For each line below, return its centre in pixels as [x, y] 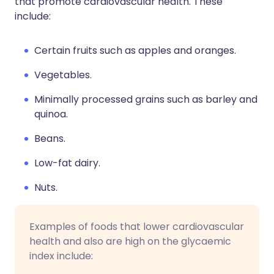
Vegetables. [63, 75]
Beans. [50, 139]
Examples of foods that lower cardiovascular [137, 227]
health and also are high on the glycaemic [130, 241]
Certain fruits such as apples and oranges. [135, 50]
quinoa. [51, 114]
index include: [61, 256]
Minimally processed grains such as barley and [146, 99]
